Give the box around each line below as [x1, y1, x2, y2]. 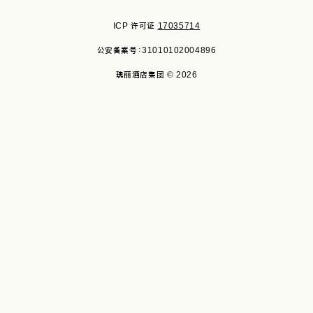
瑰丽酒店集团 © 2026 [115, 71, 198, 79]
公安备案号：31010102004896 [96, 46, 217, 54]
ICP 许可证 [112, 22, 158, 30]
